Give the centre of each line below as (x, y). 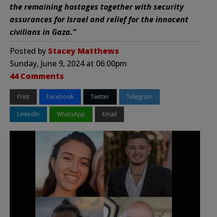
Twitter (100, 96)
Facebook (60, 96)
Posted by (29, 51)
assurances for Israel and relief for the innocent (99, 19)
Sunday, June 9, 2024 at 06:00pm (68, 63)
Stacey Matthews (84, 51)
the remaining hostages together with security (97, 7)
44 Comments (37, 76)
